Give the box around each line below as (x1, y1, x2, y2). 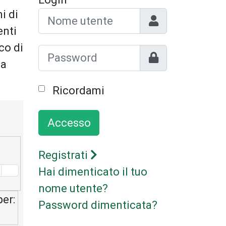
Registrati (38, 149, 90, 162)
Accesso (47, 116, 91, 129)
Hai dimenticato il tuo (38, 165, 147, 179)
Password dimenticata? (38, 199, 157, 212)
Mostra (139, 46, 176, 60)
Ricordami (52, 84, 104, 97)
